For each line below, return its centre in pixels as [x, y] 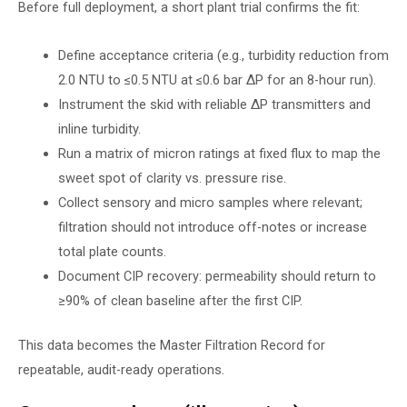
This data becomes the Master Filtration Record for [172, 345]
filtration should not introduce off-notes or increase [212, 227]
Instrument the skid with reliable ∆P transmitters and [214, 104]
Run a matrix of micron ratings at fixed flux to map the [219, 153]
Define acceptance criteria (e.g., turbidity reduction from [223, 55]
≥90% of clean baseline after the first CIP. [180, 300]
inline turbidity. [99, 129]
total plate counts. [112, 251]
